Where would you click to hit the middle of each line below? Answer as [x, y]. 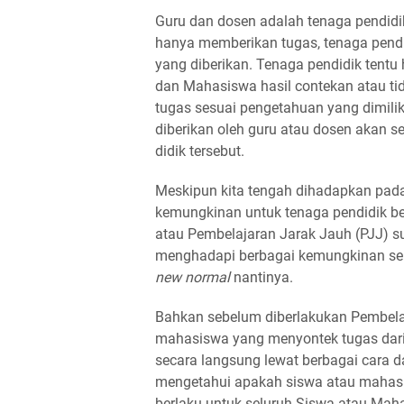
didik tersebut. [200, 151]
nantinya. [262, 277]
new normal [193, 277]
